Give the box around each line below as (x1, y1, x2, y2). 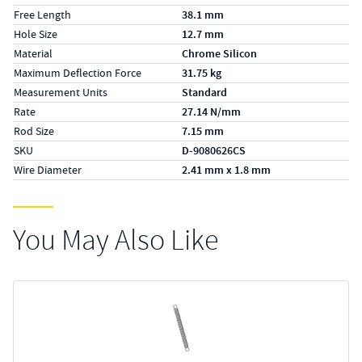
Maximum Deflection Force (14, 65, 141, 80)
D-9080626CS (182, 143, 246, 158)
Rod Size (14, 124, 54, 138)
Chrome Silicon (182, 46, 257, 61)
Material (14, 46, 53, 61)
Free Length (14, 7, 71, 22)
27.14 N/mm (182, 104, 241, 120)
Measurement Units (14, 85, 107, 99)
